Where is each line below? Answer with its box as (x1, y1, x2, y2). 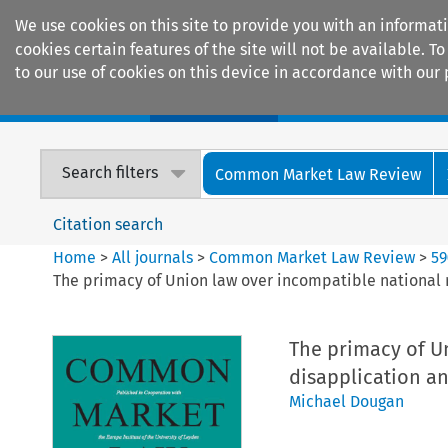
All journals (112, 247, 198, 267)
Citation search (53, 214, 164, 234)
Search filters (62, 163, 159, 183)
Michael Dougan (288, 391, 404, 411)
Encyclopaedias (310, 90, 428, 112)
